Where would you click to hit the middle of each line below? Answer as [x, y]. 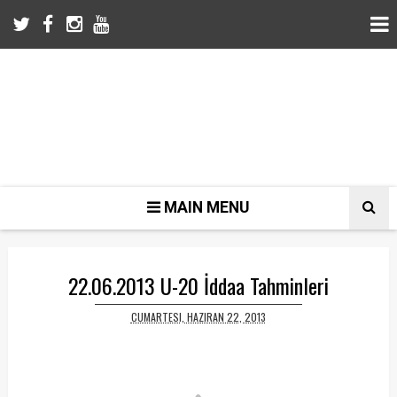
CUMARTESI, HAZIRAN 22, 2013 [198, 317]
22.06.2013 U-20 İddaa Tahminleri [198, 285]
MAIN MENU [205, 207]
